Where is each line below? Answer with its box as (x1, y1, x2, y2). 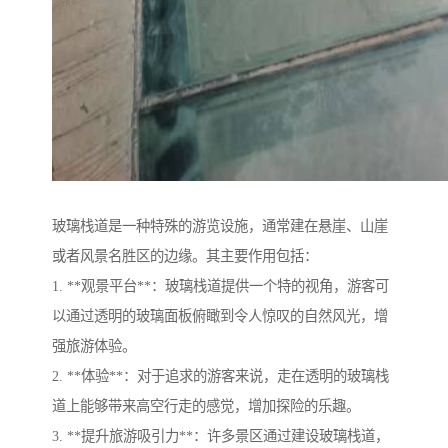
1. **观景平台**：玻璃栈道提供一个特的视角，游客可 (52, 278, 389, 295)
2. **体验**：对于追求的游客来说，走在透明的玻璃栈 (52, 368, 389, 385)
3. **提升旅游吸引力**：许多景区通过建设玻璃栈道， (52, 428, 389, 445)
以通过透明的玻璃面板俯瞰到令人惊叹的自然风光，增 (52, 308, 388, 325)
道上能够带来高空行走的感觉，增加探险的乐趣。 (52, 398, 360, 415)
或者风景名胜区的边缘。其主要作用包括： (52, 248, 318, 265)
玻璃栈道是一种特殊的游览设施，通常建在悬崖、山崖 (52, 218, 388, 235)
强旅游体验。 (52, 338, 136, 355)
